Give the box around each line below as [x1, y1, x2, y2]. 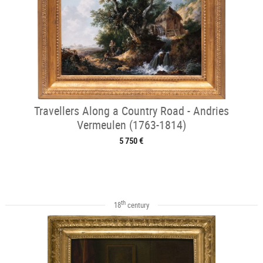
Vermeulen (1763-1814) [76, 116, 186, 133]
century [125, 199, 149, 210]
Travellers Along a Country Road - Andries [33, 102, 229, 119]
